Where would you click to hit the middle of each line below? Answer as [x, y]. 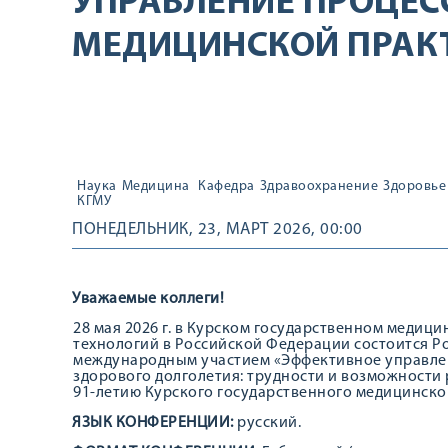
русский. [267, 423]
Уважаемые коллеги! [148, 299]
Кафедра [226, 186]
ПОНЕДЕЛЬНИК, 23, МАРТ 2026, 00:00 [217, 229]
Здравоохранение [318, 186]
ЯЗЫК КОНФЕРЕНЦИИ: [153, 423]
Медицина [155, 186]
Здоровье [414, 186]
